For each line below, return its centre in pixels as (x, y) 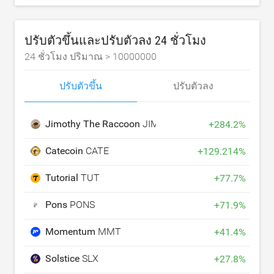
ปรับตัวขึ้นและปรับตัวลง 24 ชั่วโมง (115, 41)
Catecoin (65, 151)
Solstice (64, 259)
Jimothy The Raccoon (94, 124)
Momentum (72, 232)
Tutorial (63, 178)
